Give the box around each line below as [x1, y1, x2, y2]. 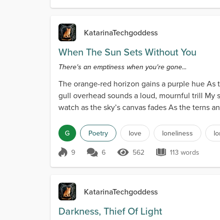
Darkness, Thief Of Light [58, 204, 162, 219]
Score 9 [66, 152, 92, 163]
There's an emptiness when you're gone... [58, 62, 187, 72]
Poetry [88, 128, 108, 138]
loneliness [162, 128, 193, 138]
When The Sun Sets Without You [58, 45, 196, 59]
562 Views [130, 152, 166, 163]
